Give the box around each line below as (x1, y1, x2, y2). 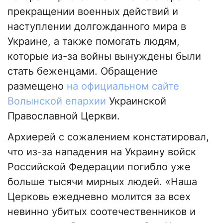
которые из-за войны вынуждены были (7, 50, 201, 63)
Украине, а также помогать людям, (7, 35, 180, 48)
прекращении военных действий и (7, 5, 178, 18)
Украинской (106, 95, 166, 108)
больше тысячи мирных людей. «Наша (7, 176, 197, 188)
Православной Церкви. (7, 110, 120, 122)
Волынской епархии (7, 95, 106, 108)
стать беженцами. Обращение (7, 65, 158, 78)
